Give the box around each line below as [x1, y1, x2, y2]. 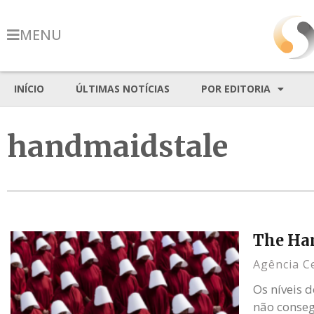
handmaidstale [7, 128, 228, 165]
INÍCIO [14, 82, 44, 95]
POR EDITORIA [201, 82, 271, 95]
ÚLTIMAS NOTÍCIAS [76, 82, 170, 95]
